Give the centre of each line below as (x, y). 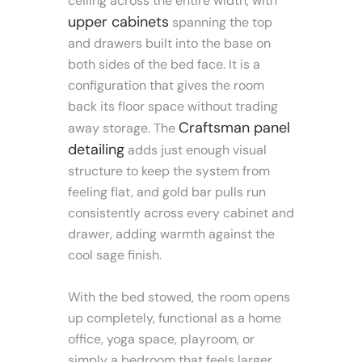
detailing (96, 149)
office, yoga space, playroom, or (161, 339)
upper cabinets (118, 21)
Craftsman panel (234, 127)
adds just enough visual (196, 149)
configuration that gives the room (166, 85)
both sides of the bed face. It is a (164, 64)
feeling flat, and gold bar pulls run (167, 192)
